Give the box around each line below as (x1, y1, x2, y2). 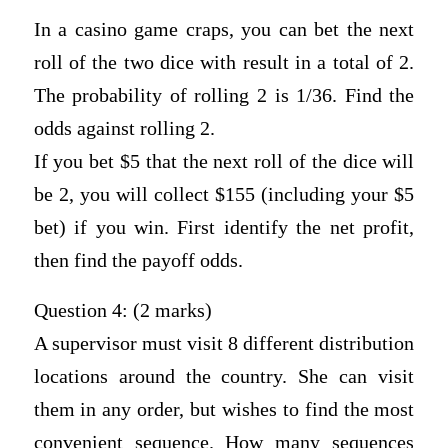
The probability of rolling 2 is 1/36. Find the (33, 85, 415, 107)
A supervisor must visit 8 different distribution (33, 333, 415, 355)
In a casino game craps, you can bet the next (33, 19, 415, 41)
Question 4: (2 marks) (33, 300, 212, 322)
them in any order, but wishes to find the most (33, 399, 415, 421)
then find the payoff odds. (33, 250, 243, 272)
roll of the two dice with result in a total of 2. (33, 52, 415, 74)
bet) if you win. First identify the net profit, (33, 217, 415, 239)
